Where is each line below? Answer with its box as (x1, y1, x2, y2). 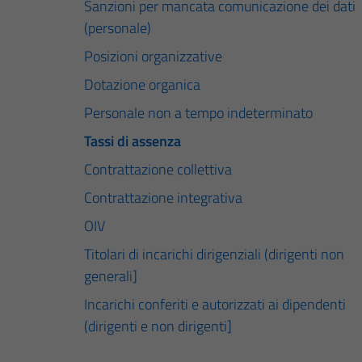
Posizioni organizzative (84, 44, 222, 67)
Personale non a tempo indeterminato (84, 101, 313, 124)
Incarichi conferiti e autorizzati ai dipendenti (84, 293, 346, 315)
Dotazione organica (84, 73, 200, 95)
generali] (84, 264, 137, 287)
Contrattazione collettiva (84, 158, 232, 180)
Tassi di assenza (84, 129, 181, 152)
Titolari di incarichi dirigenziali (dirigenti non (84, 242, 344, 265)
